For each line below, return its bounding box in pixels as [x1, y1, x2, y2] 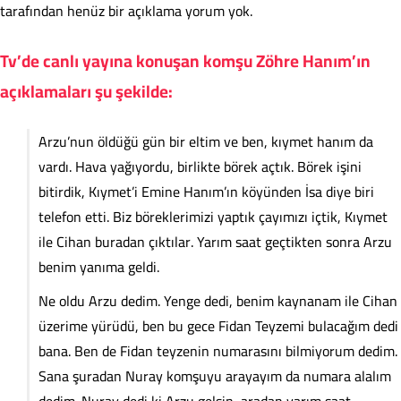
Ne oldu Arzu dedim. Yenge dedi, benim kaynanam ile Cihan [38, 286, 397, 314]
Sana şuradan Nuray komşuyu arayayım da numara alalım [38, 362, 391, 389]
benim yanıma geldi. [38, 252, 163, 280]
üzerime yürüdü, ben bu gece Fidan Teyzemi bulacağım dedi [38, 311, 398, 339]
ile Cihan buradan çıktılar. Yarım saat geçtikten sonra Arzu [38, 227, 392, 255]
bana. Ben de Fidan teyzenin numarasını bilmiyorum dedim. [38, 337, 397, 364]
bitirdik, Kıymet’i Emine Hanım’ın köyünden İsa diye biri [38, 177, 374, 205]
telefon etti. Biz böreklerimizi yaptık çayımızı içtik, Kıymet [38, 202, 388, 230]
